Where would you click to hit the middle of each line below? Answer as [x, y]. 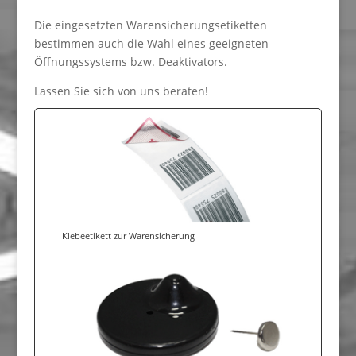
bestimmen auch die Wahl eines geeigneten [151, 43]
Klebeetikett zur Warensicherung [128, 236]
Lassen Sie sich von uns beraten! [121, 91]
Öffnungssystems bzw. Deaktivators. [130, 62]
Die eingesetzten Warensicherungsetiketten [150, 25]
